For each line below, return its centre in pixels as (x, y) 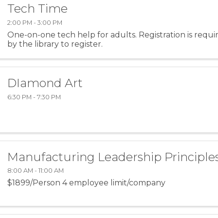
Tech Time (38, 9)
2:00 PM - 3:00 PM (35, 22)
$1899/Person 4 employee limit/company (87, 183)
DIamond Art (45, 83)
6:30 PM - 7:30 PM (34, 97)
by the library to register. (55, 44)
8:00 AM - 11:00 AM (36, 171)
